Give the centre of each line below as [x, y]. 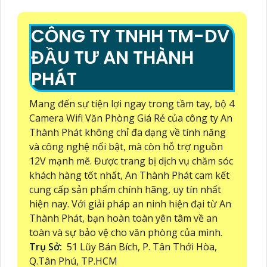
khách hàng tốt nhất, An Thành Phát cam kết [129, 175]
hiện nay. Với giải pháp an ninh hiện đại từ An [130, 204]
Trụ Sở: [47, 246]
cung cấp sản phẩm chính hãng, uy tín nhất [125, 189]
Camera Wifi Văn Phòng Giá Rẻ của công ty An [131, 118]
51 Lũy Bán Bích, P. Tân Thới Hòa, [141, 246]
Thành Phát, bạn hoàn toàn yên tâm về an [123, 218]
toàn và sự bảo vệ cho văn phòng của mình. [126, 232]
